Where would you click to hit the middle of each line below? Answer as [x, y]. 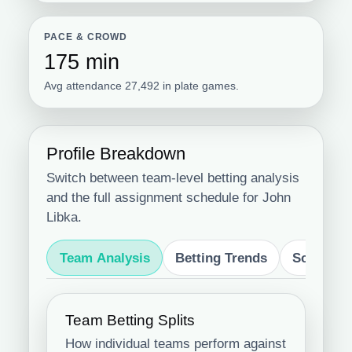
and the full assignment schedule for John [169, 197]
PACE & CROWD [86, 37]
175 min [82, 61]
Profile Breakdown [116, 153]
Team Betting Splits [130, 321]
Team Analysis [104, 258]
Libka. [64, 217]
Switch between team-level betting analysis [173, 178]
